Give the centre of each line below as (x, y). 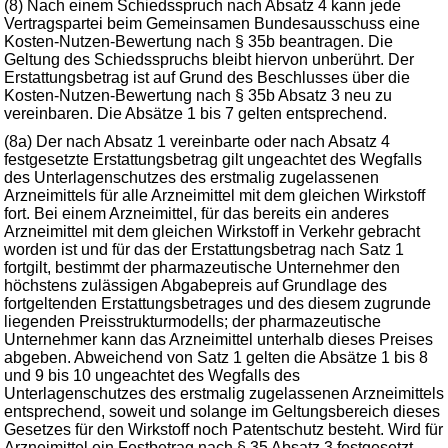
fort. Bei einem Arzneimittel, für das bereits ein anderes (196, 213)
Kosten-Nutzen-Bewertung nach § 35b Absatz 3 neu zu (198, 95)
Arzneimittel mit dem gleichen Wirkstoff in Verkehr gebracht (212, 231)
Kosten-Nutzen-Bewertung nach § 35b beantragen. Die (198, 41)
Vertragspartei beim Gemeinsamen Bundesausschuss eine (212, 23)
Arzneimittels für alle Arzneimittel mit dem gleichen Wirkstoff (214, 195)
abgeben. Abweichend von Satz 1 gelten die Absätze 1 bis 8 (216, 357)
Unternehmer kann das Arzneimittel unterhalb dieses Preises (218, 339)
